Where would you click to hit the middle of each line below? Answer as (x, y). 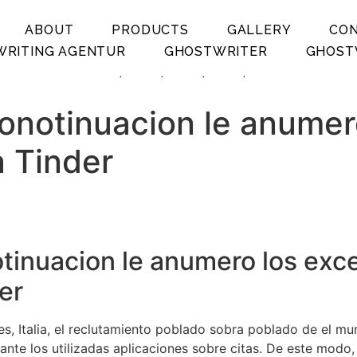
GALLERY (259, 29)
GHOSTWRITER (216, 51)
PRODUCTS (150, 29)
